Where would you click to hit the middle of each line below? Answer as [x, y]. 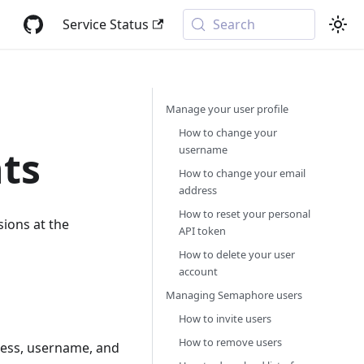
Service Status [105, 24]
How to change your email [242, 173]
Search [234, 24]
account [198, 271]
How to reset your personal [245, 214]
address [198, 190]
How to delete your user [237, 254]
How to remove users [230, 342]
